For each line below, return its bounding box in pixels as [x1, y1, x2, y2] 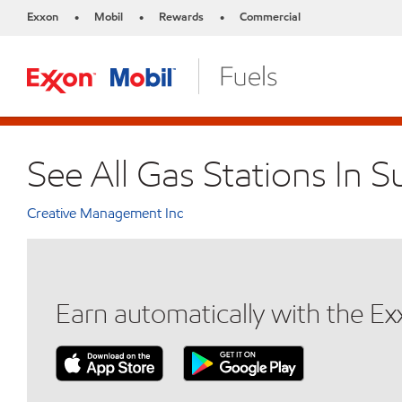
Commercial [240, 9, 301, 25]
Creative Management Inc [27, 204, 184, 223]
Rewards [159, 9, 204, 25]
